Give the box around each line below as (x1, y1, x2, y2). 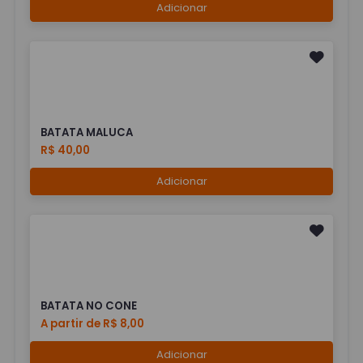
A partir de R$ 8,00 (41, 315, 145, 331)
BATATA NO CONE (41, 297, 138, 314)
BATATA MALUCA (41, 125, 134, 141)
